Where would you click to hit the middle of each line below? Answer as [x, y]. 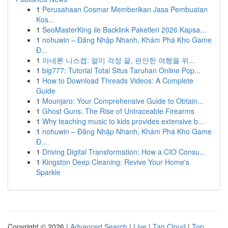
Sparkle [48, 172]
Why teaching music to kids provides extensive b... [123, 121]
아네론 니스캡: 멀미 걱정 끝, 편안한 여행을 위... [119, 60]
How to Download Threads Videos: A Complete [118, 80]
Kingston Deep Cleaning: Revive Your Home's [116, 162]
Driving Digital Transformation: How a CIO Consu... [124, 152]
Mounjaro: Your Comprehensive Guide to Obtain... [123, 101]
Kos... [45, 19]
